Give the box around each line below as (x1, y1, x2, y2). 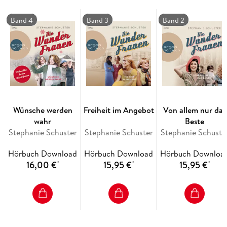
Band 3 (87, 15, 109, 26)
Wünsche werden (13, 104, 72, 116)
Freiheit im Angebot (83, 104, 154, 116)
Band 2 (163, 15, 185, 26)
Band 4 (11, 15, 33, 26)
